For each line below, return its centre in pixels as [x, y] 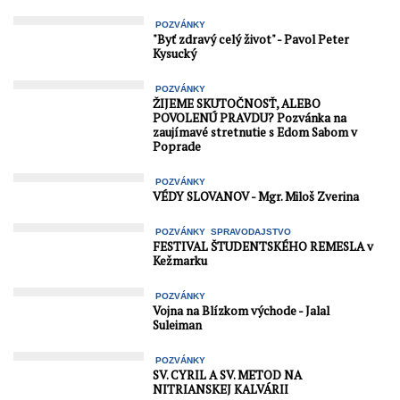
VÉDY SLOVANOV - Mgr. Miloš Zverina [256, 197]
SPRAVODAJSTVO [251, 232]
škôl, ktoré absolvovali [86, 9]
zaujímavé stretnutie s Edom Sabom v [255, 133]
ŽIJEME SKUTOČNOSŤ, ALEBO [237, 104]
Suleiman [178, 325]
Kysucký [175, 54]
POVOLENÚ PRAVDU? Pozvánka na [250, 118]
